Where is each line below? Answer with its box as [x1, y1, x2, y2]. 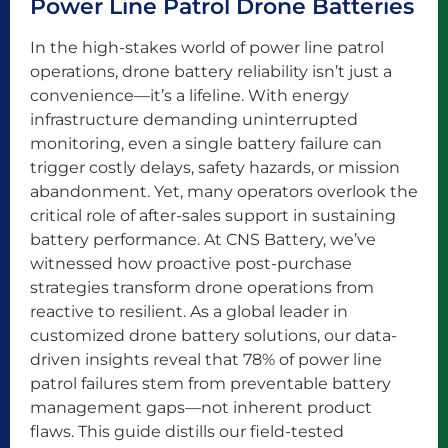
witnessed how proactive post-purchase [30, 254, 352, 274]
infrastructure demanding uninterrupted [30, 110, 358, 130]
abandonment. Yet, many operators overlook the [30, 182, 418, 202]
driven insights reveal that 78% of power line [30, 350, 382, 370]
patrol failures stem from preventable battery [30, 374, 391, 394]
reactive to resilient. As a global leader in [30, 302, 348, 322]
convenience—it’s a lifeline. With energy [30, 86, 349, 106]
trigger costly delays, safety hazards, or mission [30, 158, 400, 178]
